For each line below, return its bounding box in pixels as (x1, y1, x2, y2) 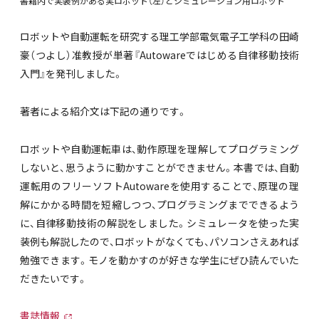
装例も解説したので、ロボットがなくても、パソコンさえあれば (20, 234, 299, 249)
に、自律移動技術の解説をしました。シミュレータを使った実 (20, 215, 299, 230)
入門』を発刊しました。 (20, 66, 123, 81)
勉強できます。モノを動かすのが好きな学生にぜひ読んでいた (20, 252, 299, 267)
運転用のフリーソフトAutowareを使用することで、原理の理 (20, 178, 299, 193)
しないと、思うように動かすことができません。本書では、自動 (20, 159, 299, 174)
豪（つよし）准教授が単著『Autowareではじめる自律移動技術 (20, 48, 299, 63)
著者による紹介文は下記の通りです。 (20, 103, 187, 118)
